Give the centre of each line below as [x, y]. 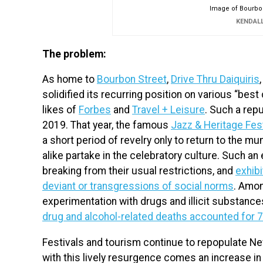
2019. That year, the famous [107, 125]
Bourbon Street [132, 80]
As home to [70, 80]
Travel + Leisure [168, 110]
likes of [60, 110]
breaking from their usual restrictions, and [139, 171]
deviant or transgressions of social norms [138, 186]
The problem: [74, 54]
